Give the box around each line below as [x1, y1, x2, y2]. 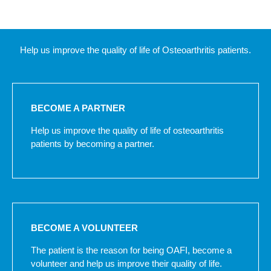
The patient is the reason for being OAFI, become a [31, 244, 232, 255]
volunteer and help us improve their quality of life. [31, 258, 222, 269]
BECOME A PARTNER [31, 102, 125, 113]
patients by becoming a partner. [31, 138, 154, 149]
